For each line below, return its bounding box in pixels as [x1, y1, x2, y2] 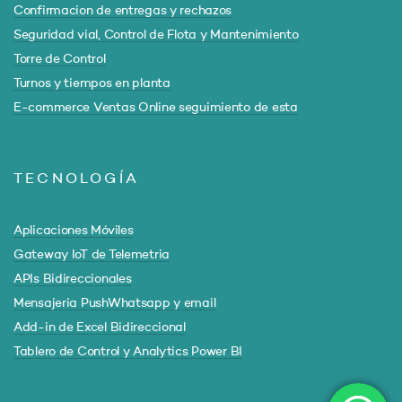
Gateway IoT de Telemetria [13, 249, 170, 261]
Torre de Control [13, 53, 106, 66]
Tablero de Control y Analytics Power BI [13, 345, 243, 358]
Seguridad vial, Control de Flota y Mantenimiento [13, 29, 299, 41]
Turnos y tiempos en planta [13, 77, 170, 90]
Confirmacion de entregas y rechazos [13, 4, 232, 17]
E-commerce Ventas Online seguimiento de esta [13, 101, 298, 114]
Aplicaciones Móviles [13, 224, 134, 237]
